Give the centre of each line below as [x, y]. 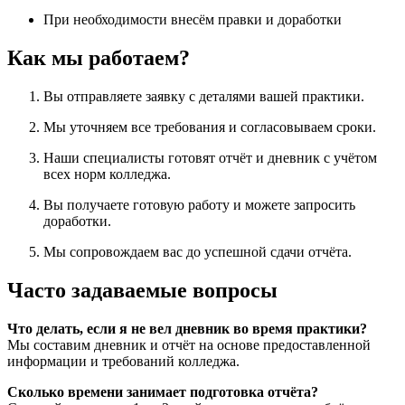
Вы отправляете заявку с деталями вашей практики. [204, 97]
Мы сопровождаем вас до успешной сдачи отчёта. [198, 252]
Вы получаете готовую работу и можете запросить [199, 205]
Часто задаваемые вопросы [142, 291]
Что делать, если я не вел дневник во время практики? [187, 329]
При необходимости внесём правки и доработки [193, 20]
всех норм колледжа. [107, 174]
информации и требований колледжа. [123, 362]
